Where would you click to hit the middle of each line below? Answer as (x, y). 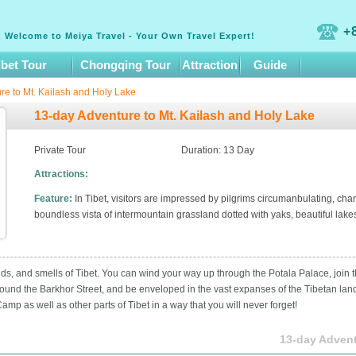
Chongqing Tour (126, 65)
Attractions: (61, 174)
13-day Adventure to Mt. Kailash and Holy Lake (174, 116)
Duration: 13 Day (217, 150)
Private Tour (60, 150)
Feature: (54, 199)
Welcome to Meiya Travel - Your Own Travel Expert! (130, 36)
